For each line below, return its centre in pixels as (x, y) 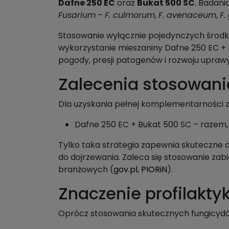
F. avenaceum (187, 15)
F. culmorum (130, 15)
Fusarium (77, 15)
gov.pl (125, 169)
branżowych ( (86, 169)
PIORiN (154, 169)
